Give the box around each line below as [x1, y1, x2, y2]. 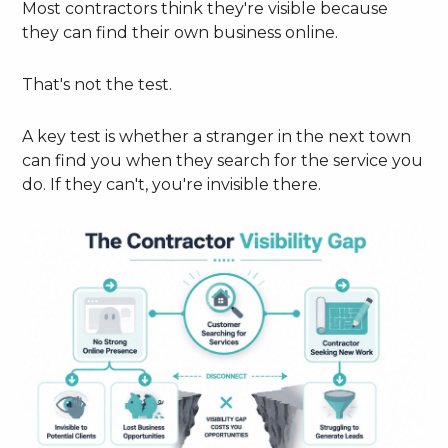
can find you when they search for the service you [22, 151, 424, 171]
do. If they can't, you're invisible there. [22, 175, 322, 195]
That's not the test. [22, 75, 173, 95]
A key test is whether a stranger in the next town [22, 127, 412, 147]
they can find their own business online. [22, 23, 339, 43]
